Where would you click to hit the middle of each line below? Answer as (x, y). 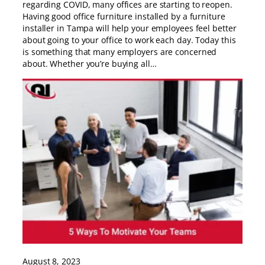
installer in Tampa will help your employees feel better (130, 28)
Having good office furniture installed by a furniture (124, 17)
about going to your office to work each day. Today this (129, 40)
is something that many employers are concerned (120, 52)
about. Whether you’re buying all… (90, 64)
